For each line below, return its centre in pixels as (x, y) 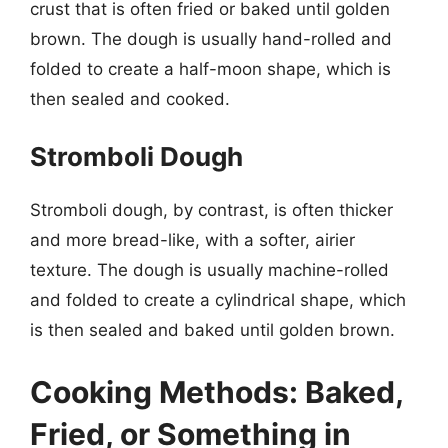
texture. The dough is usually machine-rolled (209, 270)
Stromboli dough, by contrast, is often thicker (211, 210)
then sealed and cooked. (130, 98)
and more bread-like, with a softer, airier (192, 240)
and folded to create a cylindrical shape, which (218, 300)
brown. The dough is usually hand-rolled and (211, 38)
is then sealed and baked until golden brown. (212, 330)
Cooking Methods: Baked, (216, 391)
